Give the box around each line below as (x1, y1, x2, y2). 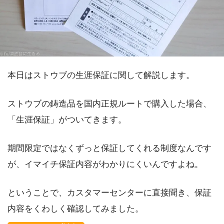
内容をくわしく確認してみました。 (7, 204, 143, 214)
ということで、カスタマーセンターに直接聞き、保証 (7, 188, 211, 198)
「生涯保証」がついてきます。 (7, 114, 126, 124)
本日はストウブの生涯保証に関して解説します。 (7, 70, 194, 80)
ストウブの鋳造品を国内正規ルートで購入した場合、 (7, 98, 211, 108)
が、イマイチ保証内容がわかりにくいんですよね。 (7, 159, 203, 169)
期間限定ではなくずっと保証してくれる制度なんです (7, 143, 211, 153)
